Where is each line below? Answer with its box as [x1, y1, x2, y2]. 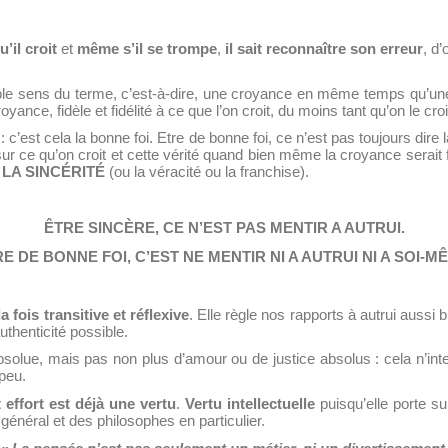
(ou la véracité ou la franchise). [105, 164, 309, 181]
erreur [380, 40, 424, 57]
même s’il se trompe [76, 40, 217, 57]
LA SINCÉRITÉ [2, 164, 105, 181]
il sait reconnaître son [225, 40, 377, 57]
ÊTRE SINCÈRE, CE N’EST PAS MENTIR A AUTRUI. [43, 219, 405, 236]
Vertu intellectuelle [184, 395, 315, 412]
